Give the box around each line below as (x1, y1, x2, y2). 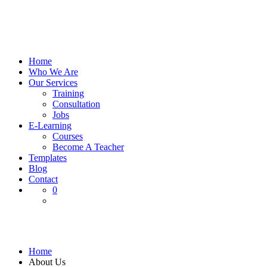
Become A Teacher (52, 142, 124, 152)
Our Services (29, 77, 77, 88)
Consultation (52, 99, 100, 109)
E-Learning (29, 120, 72, 131)
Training (52, 88, 84, 98)
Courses (52, 131, 83, 141)
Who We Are (29, 67, 78, 77)
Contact (29, 174, 58, 184)
